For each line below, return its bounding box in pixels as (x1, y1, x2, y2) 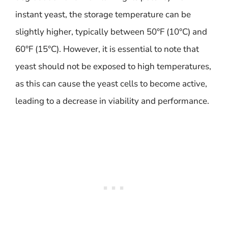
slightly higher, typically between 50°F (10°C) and (15, 25, 207, 38)
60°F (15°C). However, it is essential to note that (15, 43, 199, 55)
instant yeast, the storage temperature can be (15, 8, 191, 20)
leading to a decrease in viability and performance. (15, 95, 209, 107)
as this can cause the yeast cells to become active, (15, 77, 207, 90)
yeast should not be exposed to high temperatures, (15, 60, 211, 72)
